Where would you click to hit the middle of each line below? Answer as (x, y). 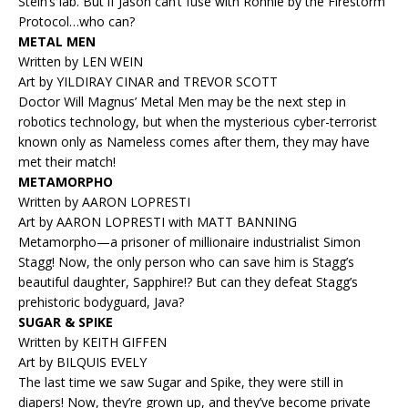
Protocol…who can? (76, 22)
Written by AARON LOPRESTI (104, 202)
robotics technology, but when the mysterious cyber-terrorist (198, 122)
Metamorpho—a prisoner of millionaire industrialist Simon (189, 242)
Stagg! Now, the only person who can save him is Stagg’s (186, 262)
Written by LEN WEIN (81, 62)
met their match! (67, 162)
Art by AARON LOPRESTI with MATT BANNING (158, 222)
